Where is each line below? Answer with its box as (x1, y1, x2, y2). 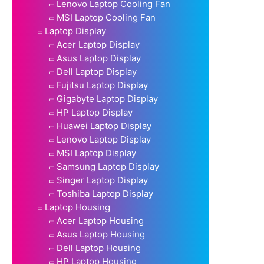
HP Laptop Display (57, 106, 133, 118)
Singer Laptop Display (57, 174, 148, 186)
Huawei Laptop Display (57, 120, 151, 131)
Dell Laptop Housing (57, 242, 141, 253)
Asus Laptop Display (57, 52, 141, 64)
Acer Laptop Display (57, 38, 140, 50)
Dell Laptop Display (57, 65, 137, 77)
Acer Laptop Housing (57, 214, 144, 226)
